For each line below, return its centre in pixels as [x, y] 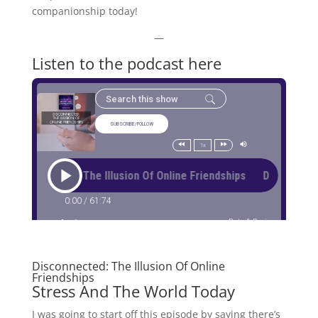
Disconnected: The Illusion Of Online [128, 267]
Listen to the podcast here [126, 64]
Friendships [63, 278]
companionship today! [84, 11]
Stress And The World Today [133, 291]
